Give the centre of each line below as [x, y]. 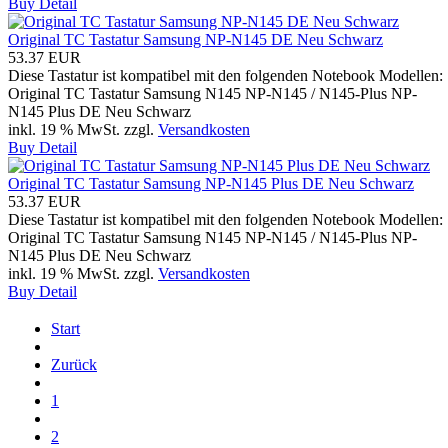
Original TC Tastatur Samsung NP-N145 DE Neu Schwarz [195, 39]
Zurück [74, 364]
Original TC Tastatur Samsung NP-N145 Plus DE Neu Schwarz [211, 183]
